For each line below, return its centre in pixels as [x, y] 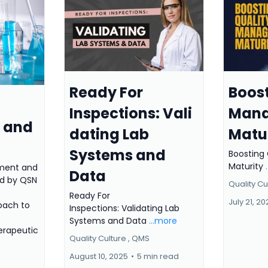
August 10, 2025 [98, 256]
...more [163, 220]
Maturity [247, 166]
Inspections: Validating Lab [124, 208]
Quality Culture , [99, 238]
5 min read [158, 256]
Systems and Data [109, 220]
